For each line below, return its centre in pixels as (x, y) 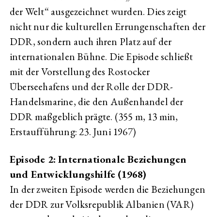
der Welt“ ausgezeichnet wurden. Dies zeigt (98, 11)
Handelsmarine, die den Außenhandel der (97, 101)
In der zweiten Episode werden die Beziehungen (108, 189)
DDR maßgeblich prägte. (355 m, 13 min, (94, 116)
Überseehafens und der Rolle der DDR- (92, 86)
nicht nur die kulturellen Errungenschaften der (108, 26)
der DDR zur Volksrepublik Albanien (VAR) (102, 204)
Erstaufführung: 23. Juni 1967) (73, 132)
